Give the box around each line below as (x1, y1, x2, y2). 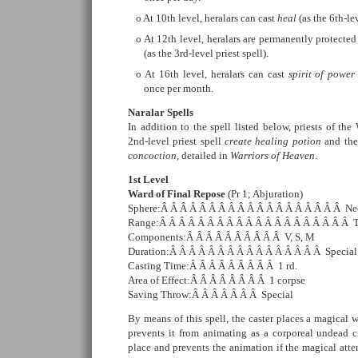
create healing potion (225, 135, 321, 147)
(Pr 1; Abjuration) (225, 188, 303, 200)
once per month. (144, 82, 213, 94)
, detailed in (177, 149, 230, 161)
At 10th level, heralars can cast (143, 12, 277, 24)
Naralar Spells (128, 106, 193, 118)
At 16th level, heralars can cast (144, 68, 288, 80)
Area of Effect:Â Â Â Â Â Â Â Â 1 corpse (128, 274, 305, 286)
